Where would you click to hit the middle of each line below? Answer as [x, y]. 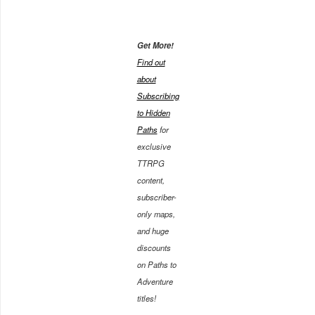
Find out [151, 62]
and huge [153, 230]
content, [150, 180]
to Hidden [153, 112]
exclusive [154, 146]
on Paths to [156, 264]
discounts [154, 247]
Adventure [155, 281]
